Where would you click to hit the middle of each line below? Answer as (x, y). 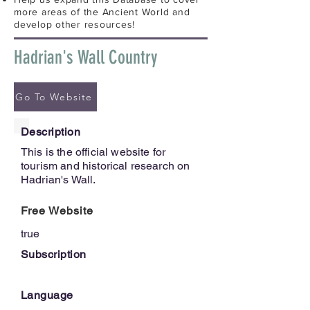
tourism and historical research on (106, 165)
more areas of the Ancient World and (102, 11)
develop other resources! (74, 24)
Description (51, 131)
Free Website (57, 210)
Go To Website (54, 97)
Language (47, 295)
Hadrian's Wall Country (86, 57)
